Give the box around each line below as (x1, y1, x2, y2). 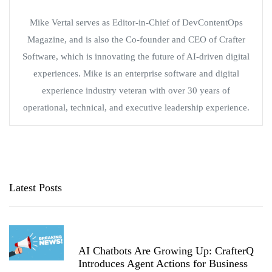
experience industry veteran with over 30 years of (42, 85, 230, 95)
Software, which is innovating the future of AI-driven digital (22, 51, 250, 61)
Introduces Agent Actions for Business (78, 257, 248, 270)
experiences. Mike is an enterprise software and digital (33, 68, 239, 78)
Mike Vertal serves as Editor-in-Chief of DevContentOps (29, 17, 243, 27)
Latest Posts (9, 181, 62, 194)
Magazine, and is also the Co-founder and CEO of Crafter (27, 34, 245, 44)
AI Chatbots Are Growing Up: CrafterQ (78, 244, 254, 257)
